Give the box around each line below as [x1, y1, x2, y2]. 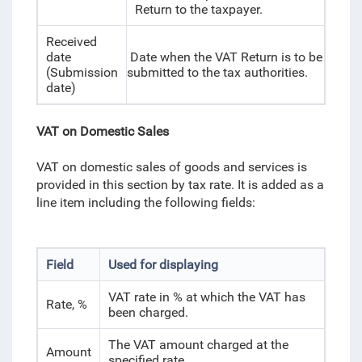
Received [45, 34, 97, 49]
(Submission [45, 65, 118, 80]
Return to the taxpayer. [134, 2, 263, 17]
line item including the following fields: [36, 195, 265, 210]
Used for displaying [107, 257, 218, 272]
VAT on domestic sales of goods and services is [36, 159, 307, 175]
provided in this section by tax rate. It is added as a [36, 177, 324, 192]
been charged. [107, 305, 188, 320]
